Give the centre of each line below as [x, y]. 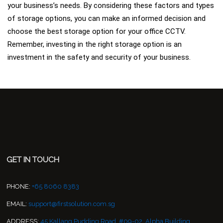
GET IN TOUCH [33, 160]
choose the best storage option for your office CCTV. [97, 32]
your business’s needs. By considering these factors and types [111, 6]
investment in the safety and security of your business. [99, 57]
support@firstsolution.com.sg [72, 204]
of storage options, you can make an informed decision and [107, 19]
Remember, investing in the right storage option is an [95, 45]
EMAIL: [17, 204]
